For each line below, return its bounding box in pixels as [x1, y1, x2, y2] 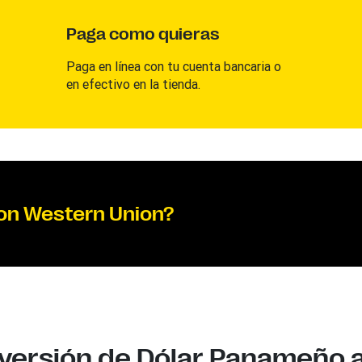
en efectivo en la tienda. [65, 76, 200, 92]
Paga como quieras [65, 25, 220, 44]
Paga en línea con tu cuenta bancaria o [65, 58, 281, 74]
